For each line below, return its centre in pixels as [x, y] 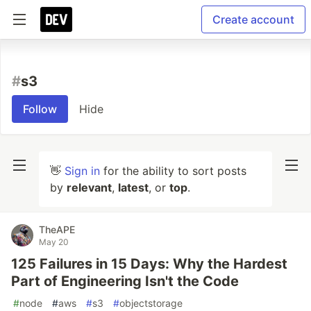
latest [133, 187]
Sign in [82, 171]
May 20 [54, 242]
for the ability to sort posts [173, 171]
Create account [253, 19]
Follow [40, 109]
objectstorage [151, 303]
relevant [89, 187]
